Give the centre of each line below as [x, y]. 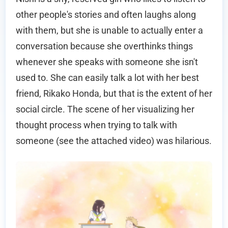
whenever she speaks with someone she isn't [107, 62]
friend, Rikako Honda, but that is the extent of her [114, 94]
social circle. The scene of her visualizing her [105, 109]
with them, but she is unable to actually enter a [109, 31]
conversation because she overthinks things [104, 46]
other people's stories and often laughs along [106, 15]
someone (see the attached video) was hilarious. [114, 141]
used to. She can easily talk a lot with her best [107, 78]
